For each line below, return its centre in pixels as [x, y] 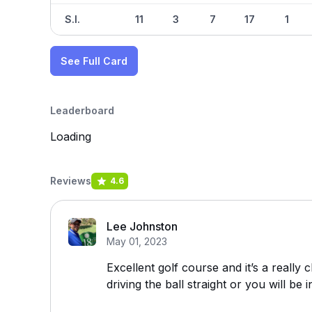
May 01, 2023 [137, 241]
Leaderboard [82, 110]
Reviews [71, 181]
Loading [71, 136]
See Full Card [94, 61]
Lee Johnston [142, 226]
